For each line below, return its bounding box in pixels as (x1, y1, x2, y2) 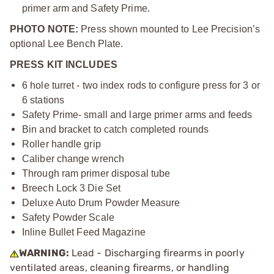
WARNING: (19, 246, 69, 259)
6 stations (22, 94, 64, 105)
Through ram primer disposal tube (22, 168, 171, 179)
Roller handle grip (22, 138, 101, 149)
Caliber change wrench (22, 153, 125, 164)
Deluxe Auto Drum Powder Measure (22, 197, 180, 208)
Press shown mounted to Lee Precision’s (78, 23, 261, 34)
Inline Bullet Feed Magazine (22, 226, 146, 237)
